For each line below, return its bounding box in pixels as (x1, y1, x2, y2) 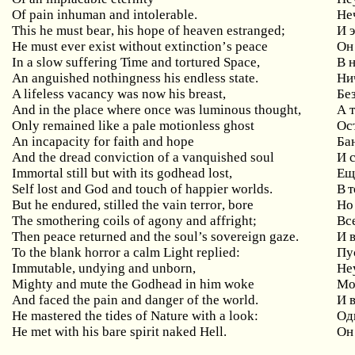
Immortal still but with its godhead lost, (12, 166, 233, 181)
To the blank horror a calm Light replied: (12, 245, 241, 260)
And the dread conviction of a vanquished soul (12, 150, 275, 165)
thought (254, 102, 299, 117)
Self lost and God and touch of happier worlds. (12, 181, 273, 197)
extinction (165, 39, 223, 54)
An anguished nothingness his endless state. (12, 71, 259, 86)
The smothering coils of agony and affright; (12, 213, 258, 228)
